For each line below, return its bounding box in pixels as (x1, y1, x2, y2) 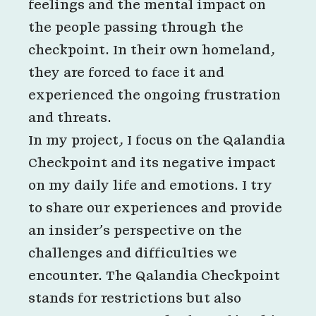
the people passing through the (28, 20, 243, 35)
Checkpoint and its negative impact (28, 156, 276, 170)
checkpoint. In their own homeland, (28, 43, 275, 57)
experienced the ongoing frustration (28, 88, 281, 102)
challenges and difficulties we (28, 246, 237, 260)
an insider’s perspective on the (28, 224, 242, 238)
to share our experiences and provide (28, 201, 282, 215)
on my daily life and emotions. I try (28, 178, 272, 193)
